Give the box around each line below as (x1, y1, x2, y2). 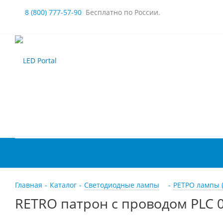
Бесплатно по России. (82, 7, 160, 17)
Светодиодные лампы (84, 180, 159, 190)
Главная (15, 180, 42, 190)
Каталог (50, 180, 77, 190)
